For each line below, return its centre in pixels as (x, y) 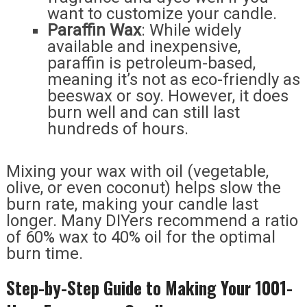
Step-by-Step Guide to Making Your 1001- (149, 287)
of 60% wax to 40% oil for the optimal (140, 237)
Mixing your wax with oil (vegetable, (137, 171)
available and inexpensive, (144, 47)
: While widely (191, 30)
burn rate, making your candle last (132, 204)
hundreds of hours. (118, 129)
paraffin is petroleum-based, (151, 63)
